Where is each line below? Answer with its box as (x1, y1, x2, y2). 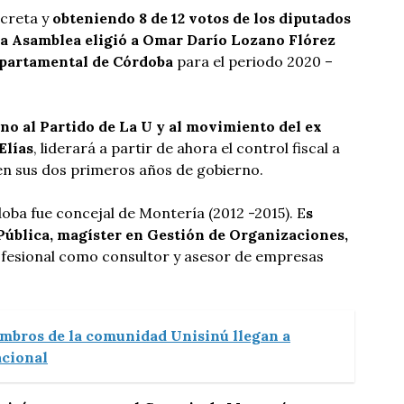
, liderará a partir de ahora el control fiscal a (33, 139, 340, 157)
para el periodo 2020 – (173, 52, 333, 70)
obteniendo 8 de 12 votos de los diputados (52, 9, 351, 27)
